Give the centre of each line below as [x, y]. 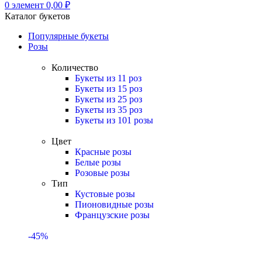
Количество [75, 68]
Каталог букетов [37, 16]
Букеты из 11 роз [108, 78]
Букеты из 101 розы [114, 120]
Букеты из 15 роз [108, 89]
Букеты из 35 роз [108, 110]
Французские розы [112, 215]
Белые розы [98, 162]
